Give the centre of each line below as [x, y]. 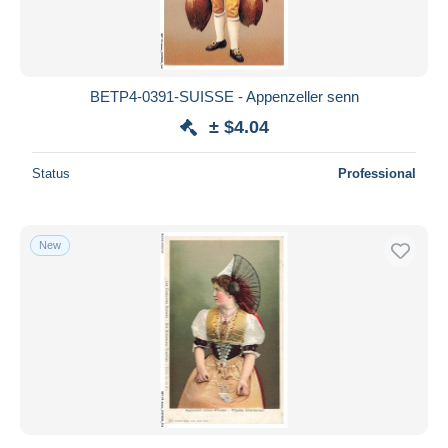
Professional [377, 173]
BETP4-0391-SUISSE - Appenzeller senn [224, 96]
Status [51, 173]
